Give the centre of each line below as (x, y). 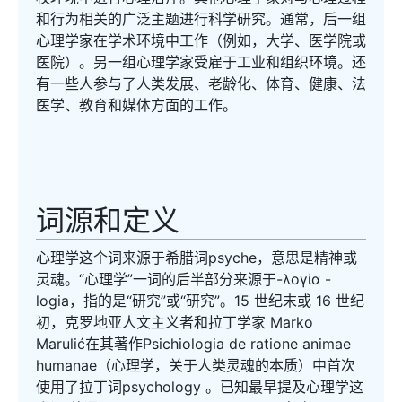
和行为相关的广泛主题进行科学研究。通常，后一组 (201, 19)
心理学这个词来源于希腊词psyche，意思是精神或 (197, 258)
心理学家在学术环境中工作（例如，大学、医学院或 (201, 40)
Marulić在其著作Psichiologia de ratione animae (193, 344)
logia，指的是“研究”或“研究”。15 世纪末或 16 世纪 (200, 301)
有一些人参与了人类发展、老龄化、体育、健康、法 (201, 83)
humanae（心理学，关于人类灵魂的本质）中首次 (196, 365)
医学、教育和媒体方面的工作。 (136, 105)
